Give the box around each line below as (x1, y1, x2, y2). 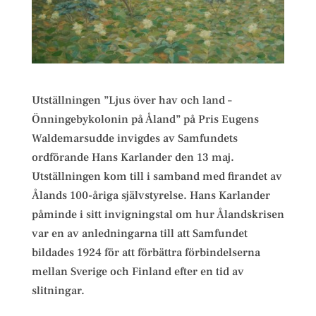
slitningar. (31, 283, 85, 298)
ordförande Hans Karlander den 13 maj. (31, 150, 234, 164)
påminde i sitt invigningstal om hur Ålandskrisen (31, 207, 284, 221)
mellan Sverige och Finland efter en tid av (31, 264, 244, 279)
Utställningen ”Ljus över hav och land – (31, 92, 232, 107)
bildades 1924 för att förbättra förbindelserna (31, 245, 260, 260)
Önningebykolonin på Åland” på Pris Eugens (31, 111, 259, 126)
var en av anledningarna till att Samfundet (31, 226, 248, 241)
